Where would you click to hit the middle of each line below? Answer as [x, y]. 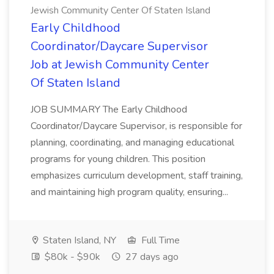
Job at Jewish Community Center [120, 65]
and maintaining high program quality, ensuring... [131, 192]
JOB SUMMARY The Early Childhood [109, 109]
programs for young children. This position [118, 159]
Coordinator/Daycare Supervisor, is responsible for [136, 126]
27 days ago [151, 257]
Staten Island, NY [78, 240]
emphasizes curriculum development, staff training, [137, 176]
